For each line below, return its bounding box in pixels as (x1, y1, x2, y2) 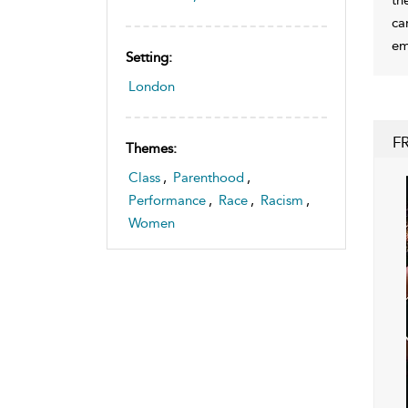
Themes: (126, 139, 177, 157)
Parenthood (173, 168, 244, 186)
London (128, 77, 175, 95)
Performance (128, 191, 206, 209)
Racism (260, 191, 303, 209)
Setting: (126, 48, 172, 66)
